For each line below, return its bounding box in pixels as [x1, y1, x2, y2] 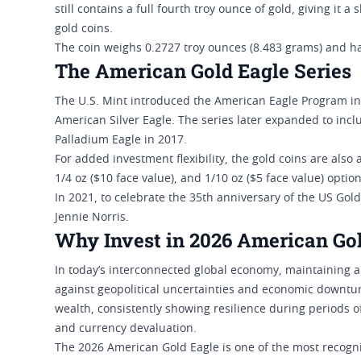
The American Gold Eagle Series [55, 58, 351, 85]
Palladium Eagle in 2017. [55, 135, 190, 147]
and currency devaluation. [55, 323, 197, 335]
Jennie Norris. [55, 212, 129, 224]
